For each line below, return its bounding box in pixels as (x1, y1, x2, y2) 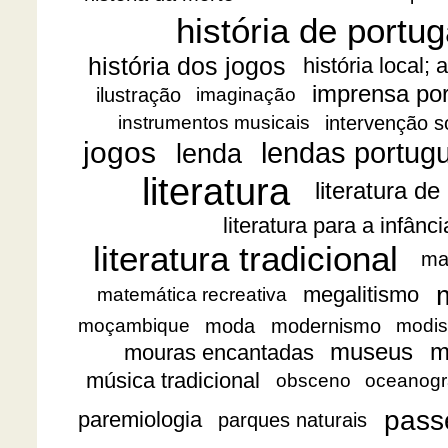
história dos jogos (88, 51, 287, 80)
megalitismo (302, 282, 419, 308)
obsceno (275, 370, 351, 392)
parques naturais (217, 408, 367, 431)
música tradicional (86, 368, 261, 394)
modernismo (270, 314, 381, 337)
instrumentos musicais (118, 112, 311, 134)
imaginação (196, 84, 297, 106)
